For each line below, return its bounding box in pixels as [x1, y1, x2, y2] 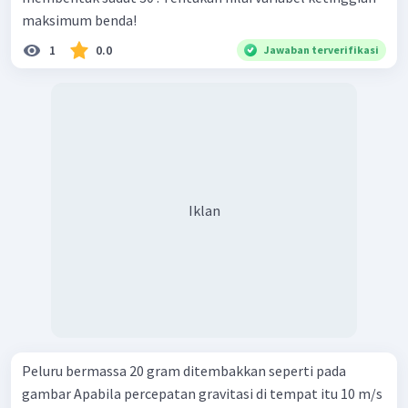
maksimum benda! [22, 10, 137, 29]
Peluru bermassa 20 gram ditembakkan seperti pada [22, 361, 346, 380]
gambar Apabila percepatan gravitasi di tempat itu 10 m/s [22, 383, 74, 403]
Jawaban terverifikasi [264, 42, 379, 56]
